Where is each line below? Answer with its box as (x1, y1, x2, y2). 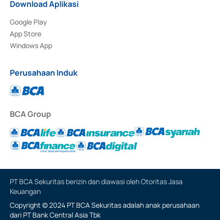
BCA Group (10, 108, 51, 119)
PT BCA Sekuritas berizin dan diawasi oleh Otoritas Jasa (10, 176, 183, 186)
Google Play (10, 17, 47, 27)
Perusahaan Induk (10, 67, 78, 78)
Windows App (10, 40, 52, 50)
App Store (10, 28, 41, 38)
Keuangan (10, 186, 41, 196)
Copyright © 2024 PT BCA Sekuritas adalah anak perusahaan (10, 200, 199, 210)
